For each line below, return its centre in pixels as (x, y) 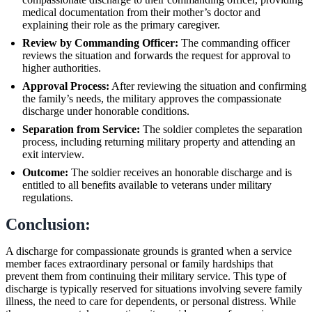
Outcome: (45, 172)
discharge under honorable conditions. (106, 111)
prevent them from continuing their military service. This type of (146, 276)
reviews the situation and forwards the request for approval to (156, 55)
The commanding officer (234, 42)
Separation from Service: (81, 129)
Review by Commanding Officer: (100, 42)
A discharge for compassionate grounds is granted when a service (149, 251)
